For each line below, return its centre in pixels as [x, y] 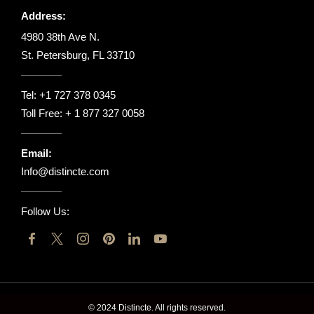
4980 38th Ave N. [60, 37]
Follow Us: [45, 212]
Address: [43, 16]
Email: [36, 153]
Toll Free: [43, 114]
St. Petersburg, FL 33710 [78, 55]
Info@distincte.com [65, 172]
